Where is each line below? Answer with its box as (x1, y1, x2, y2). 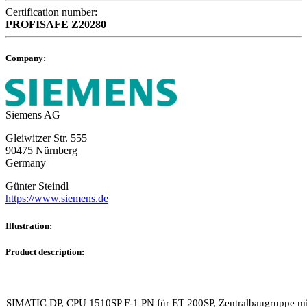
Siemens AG (5, 109, 60, 121)
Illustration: (5, 220, 52, 231)
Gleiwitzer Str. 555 (5, 132, 87, 145)
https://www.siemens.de (5, 193, 108, 205)
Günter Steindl (5, 180, 69, 193)
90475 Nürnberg (5, 145, 77, 157)
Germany (5, 157, 46, 169)
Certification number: (5, 6, 97, 19)
